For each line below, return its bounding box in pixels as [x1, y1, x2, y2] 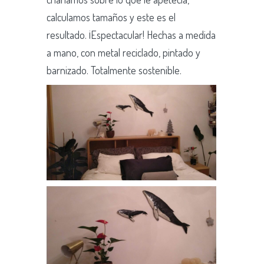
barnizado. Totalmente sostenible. [47, 63, 181, 77]
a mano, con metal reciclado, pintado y [47, 45, 200, 59]
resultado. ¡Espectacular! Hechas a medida [47, 28, 216, 41]
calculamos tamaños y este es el [47, 10, 176, 24]
